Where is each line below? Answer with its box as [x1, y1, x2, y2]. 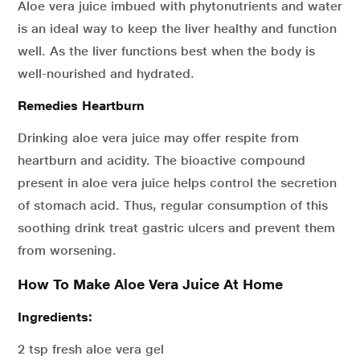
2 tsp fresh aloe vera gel [18, 342, 164, 357]
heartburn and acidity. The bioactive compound [18, 153, 305, 168]
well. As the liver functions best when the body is [18, 43, 315, 59]
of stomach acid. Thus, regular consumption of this [18, 198, 328, 213]
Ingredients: [18, 309, 92, 325]
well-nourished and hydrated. [18, 66, 194, 81]
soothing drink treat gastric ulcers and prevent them [18, 220, 335, 235]
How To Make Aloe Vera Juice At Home [18, 276, 283, 292]
